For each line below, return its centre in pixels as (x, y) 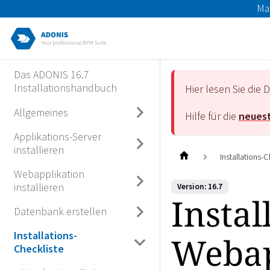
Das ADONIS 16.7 (51, 75)
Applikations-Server (57, 136)
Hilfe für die (212, 116)
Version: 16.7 (200, 187)
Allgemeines (41, 112)
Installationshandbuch (65, 88)
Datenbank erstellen (60, 211)
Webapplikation (49, 174)
